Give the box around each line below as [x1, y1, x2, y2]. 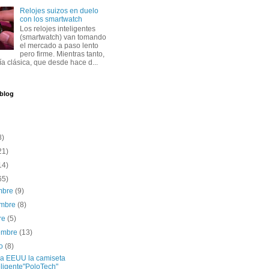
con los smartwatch [19, 14, 82, 23]
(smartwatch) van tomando [19, 33, 106, 42]
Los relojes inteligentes [19, 25, 95, 34]
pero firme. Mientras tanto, [19, 50, 104, 59]
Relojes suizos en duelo [19, 6, 98, 15]
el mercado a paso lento [19, 41, 98, 50]
